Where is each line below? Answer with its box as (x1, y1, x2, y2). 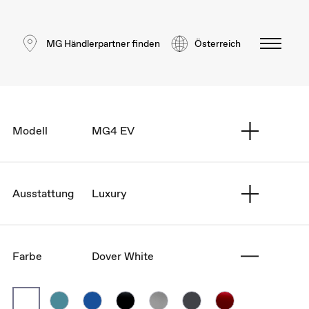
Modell (12, 123, 48, 138)
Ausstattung (12, 186, 74, 201)
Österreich (195, 37, 241, 50)
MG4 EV (92, 123, 134, 138)
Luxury (92, 186, 127, 201)
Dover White (92, 248, 154, 263)
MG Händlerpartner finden (46, 37, 160, 50)
